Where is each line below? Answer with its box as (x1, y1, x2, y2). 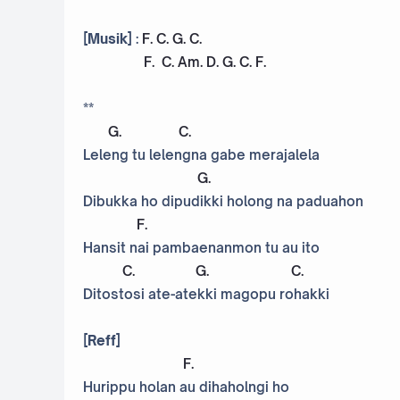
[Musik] (83, 30, 132, 48)
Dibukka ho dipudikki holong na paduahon (83, 193, 363, 211)
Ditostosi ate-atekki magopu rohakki (83, 286, 329, 304)
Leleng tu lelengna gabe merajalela (83, 146, 320, 164)
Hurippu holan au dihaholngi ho (83, 379, 289, 396)
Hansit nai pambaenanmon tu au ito (83, 239, 320, 257)
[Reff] (83, 332, 121, 350)
